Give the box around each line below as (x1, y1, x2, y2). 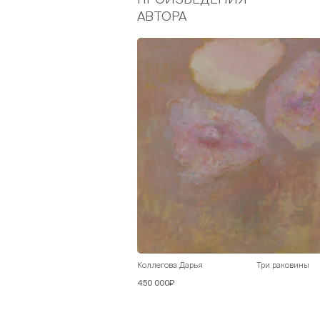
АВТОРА (137, 9, 186, 24)
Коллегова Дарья (137, 261, 203, 269)
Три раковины (256, 261, 309, 269)
